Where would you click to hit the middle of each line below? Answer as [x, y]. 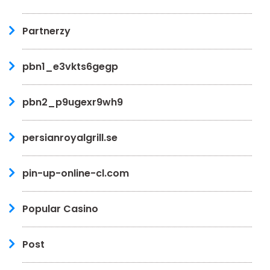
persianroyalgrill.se [70, 137]
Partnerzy [46, 31]
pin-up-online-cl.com [76, 173]
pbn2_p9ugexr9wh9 [73, 102]
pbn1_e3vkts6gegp [70, 66]
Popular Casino [60, 209]
